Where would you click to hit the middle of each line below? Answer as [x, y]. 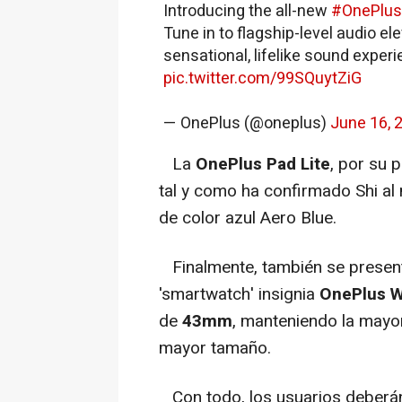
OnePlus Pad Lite [263, 164]
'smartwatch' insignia [239, 294]
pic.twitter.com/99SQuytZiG [262, 78]
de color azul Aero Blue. [248, 218]
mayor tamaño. [215, 348]
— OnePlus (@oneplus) [247, 123]
